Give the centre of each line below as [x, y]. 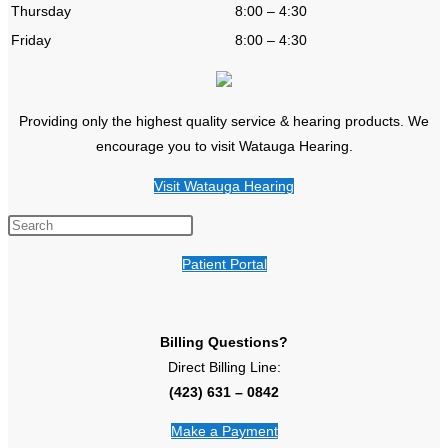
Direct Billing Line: [224, 366]
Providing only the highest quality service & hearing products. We [224, 120]
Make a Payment [224, 430]
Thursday [41, 10]
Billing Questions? [224, 341]
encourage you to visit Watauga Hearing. [224, 145]
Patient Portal [224, 263]
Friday [31, 39]
